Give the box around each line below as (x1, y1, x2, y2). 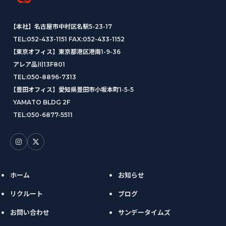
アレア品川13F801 (13, 61, 65, 69)
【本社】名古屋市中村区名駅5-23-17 (10, 23, 112, 31)
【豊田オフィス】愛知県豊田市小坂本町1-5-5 (10, 86, 134, 94)
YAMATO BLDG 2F (13, 98, 70, 106)
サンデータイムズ (118, 208, 171, 217)
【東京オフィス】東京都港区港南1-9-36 (10, 48, 121, 56)
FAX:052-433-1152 (67, 35, 125, 43)
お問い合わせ (10, 208, 49, 217)
